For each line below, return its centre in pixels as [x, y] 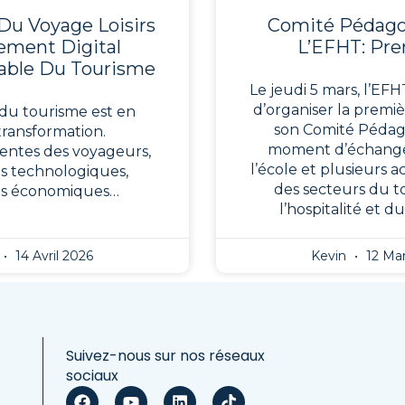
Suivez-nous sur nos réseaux [166, 355]
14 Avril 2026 [52, 256]
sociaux [93, 375]
